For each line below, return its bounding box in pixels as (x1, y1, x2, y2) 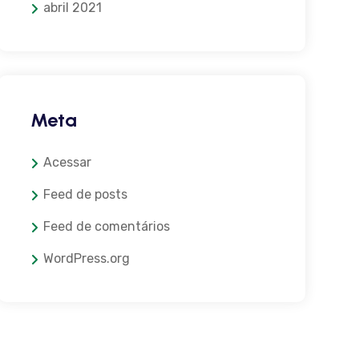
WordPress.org (42, 251, 130, 266)
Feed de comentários (42, 219, 170, 234)
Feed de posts (42, 187, 127, 202)
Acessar (42, 155, 91, 170)
